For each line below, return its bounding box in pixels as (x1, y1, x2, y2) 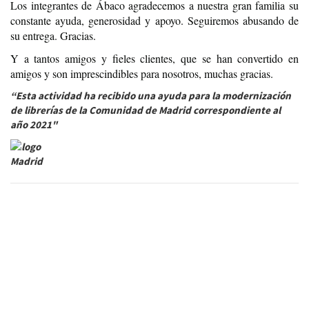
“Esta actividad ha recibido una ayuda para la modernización (10, 89, 291, 102)
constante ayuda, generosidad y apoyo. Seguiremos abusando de (10, 13, 299, 28)
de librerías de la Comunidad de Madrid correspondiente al (10, 103, 281, 117)
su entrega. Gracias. (10, 28, 96, 43)
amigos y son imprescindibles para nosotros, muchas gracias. (10, 66, 273, 81)
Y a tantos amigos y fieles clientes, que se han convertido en (10, 50, 299, 66)
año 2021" (10, 118, 57, 131)
